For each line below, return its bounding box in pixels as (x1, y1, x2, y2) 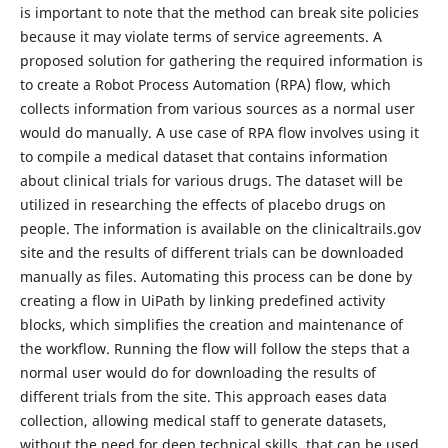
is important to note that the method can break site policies (19, 3, 419, 23)
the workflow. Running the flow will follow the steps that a (19, 339, 410, 359)
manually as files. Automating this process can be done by (19, 267, 412, 287)
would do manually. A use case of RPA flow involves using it (19, 123, 419, 143)
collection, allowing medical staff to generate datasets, (19, 411, 387, 431)
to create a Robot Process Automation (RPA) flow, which (19, 75, 391, 95)
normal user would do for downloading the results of (19, 363, 376, 383)
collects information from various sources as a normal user (19, 99, 415, 119)
